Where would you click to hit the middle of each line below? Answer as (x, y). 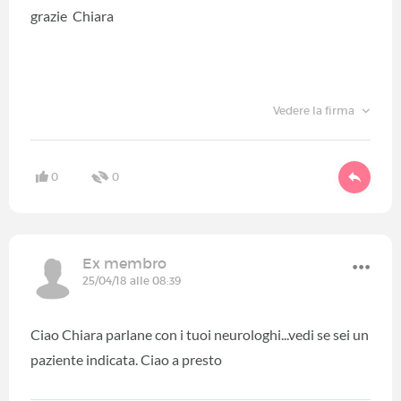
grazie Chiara (72, 16)
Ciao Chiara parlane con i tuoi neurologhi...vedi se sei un (200, 334)
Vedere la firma (315, 111)
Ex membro (124, 263)
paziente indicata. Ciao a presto (126, 359)
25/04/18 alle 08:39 (132, 280)
